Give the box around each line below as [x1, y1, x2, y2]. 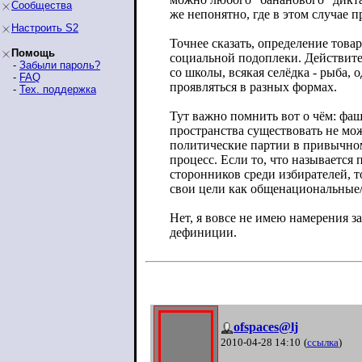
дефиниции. [170, 225, 237, 239]
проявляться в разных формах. [170, 80, 337, 94]
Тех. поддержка [19, 83, 96, 95]
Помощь [11, 47, 55, 59]
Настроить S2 [11, 22, 78, 34]
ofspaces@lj [234, 320, 298, 334]
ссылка [307, 336, 339, 348]
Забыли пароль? [19, 59, 100, 71]
